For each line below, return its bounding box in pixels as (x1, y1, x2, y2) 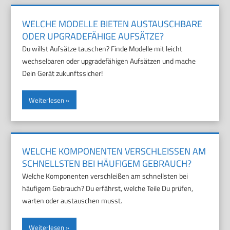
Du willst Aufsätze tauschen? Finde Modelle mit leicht (22, 43, 183, 54)
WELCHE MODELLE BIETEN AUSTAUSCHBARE (22, 16, 203, 31)
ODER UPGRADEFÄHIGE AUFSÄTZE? (22, 29, 164, 43)
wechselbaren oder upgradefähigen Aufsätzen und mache (22, 55, 196, 66)
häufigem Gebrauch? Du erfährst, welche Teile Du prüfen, (22, 183, 194, 194)
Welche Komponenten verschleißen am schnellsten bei (22, 170, 188, 182)
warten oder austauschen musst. (22, 195, 123, 206)
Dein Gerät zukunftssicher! (22, 67, 103, 79)
